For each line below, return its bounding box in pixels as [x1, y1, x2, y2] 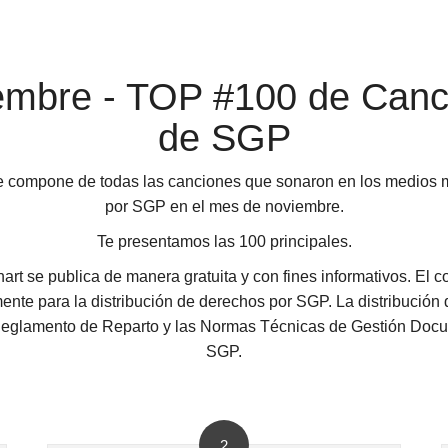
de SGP [157, 117, 291, 159]
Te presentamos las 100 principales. [96, 233, 352, 250]
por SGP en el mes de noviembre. [104, 198, 344, 215]
